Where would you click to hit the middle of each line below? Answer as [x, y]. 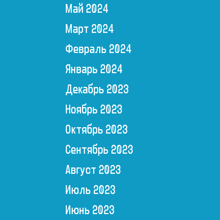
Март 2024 [89, 29]
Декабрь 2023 [97, 90]
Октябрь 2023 [96, 130]
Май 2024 [87, 9]
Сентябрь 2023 [99, 150]
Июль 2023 [90, 190]
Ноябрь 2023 [94, 110]
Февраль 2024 [98, 49]
